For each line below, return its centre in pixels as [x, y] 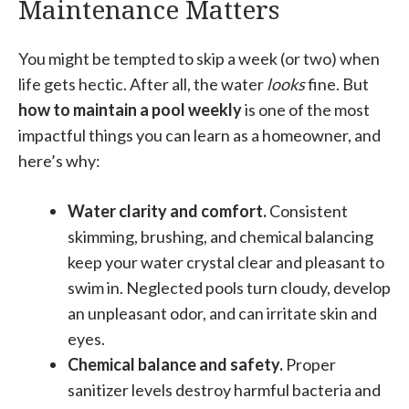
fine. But [337, 84]
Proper [309, 364]
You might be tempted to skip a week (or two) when [199, 58]
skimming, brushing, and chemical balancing [220, 236]
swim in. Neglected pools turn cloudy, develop [229, 288]
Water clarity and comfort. [167, 211]
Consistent [307, 211]
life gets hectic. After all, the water [142, 84]
